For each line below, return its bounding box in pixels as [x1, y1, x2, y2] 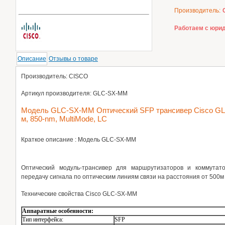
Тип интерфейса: [22, 216, 63, 223]
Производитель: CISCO [21, 73, 88, 80]
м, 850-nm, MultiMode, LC [21, 115, 107, 123]
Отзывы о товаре [49, 55, 98, 62]
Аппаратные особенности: [22, 207, 93, 214]
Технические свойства [21, 190, 85, 197]
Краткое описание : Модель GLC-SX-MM [21, 136, 136, 143]
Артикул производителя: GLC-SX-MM [21, 90, 128, 97]
